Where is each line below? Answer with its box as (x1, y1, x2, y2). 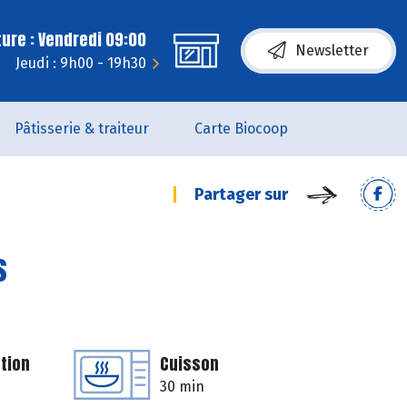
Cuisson (160, 352, 219, 376)
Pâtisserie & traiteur (15, 120, 149, 137)
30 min (160, 378, 204, 395)
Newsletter (295, 42, 369, 59)
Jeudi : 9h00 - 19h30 (15, 55, 146, 72)
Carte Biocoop (194, 120, 288, 137)
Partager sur (194, 184, 288, 204)
